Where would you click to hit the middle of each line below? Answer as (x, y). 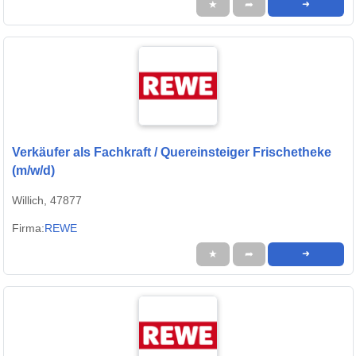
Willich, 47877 (47, 201)
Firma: (28, 228)
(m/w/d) (33, 171)
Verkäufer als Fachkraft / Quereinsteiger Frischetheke (172, 153)
